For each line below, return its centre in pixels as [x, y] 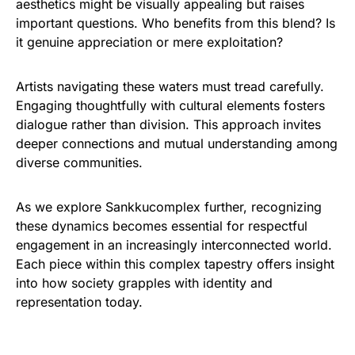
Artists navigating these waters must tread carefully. [170, 86]
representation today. [79, 302]
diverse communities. [79, 162]
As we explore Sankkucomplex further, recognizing [169, 207]
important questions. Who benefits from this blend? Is [176, 23]
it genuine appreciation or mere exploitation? [149, 42]
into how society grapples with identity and [144, 283]
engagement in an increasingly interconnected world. [174, 245]
